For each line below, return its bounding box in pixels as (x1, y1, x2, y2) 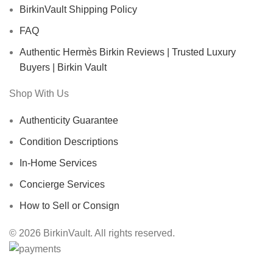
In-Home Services (19, 157, 97, 168)
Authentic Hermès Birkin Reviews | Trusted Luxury (19, 46, 236, 57)
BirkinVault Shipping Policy (19, 4, 137, 15)
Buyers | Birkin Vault (19, 62, 107, 73)
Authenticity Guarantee (19, 115, 118, 126)
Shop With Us (9, 88, 69, 99)
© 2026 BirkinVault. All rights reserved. (9, 227, 175, 238)
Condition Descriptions (19, 136, 118, 147)
